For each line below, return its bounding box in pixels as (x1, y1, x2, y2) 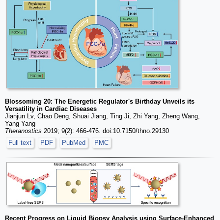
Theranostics (5, 127, 42, 135)
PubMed (62, 138, 85, 146)
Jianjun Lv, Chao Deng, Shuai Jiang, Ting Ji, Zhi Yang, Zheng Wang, (5, 112, 200, 120)
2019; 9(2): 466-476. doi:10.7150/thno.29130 (42, 127, 169, 135)
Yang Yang (5, 119, 35, 127)
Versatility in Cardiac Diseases (5, 105, 97, 112)
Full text (8, 138, 31, 146)
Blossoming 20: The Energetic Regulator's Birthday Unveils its (5, 97, 194, 105)
